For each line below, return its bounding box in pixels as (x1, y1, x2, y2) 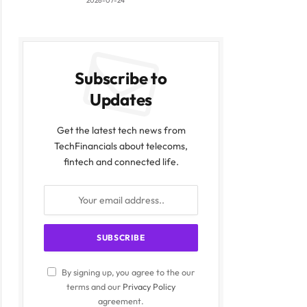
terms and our (66, 281, 123, 293)
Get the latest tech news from (56, 124, 186, 137)
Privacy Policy (123, 281, 175, 293)
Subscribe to (75, 68, 167, 89)
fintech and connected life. (63, 156, 179, 169)
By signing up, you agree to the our (60, 267, 195, 278)
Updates (89, 89, 153, 110)
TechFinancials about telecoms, (54, 140, 188, 153)
